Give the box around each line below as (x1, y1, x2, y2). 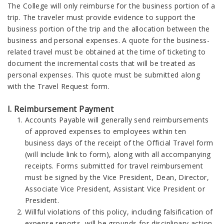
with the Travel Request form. (7, 81, 110, 91)
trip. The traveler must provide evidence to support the (7, 12, 196, 22)
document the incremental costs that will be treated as (7, 58, 196, 68)
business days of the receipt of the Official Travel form (25, 138, 213, 147)
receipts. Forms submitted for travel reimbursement (25, 161, 203, 170)
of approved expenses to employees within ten (25, 126, 186, 136)
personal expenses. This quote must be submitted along (7, 70, 200, 79)
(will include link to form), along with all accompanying (25, 149, 211, 159)
